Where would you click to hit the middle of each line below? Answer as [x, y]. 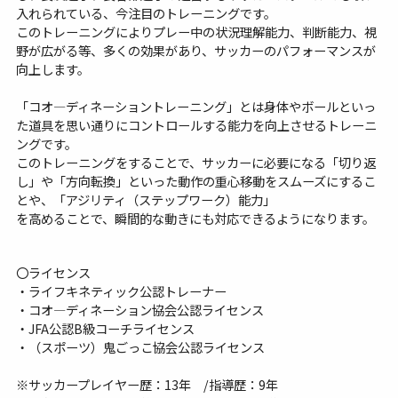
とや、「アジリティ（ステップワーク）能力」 [145, 200]
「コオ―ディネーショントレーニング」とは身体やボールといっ [195, 107]
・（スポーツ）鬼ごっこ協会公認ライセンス [140, 346]
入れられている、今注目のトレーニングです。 [146, 13]
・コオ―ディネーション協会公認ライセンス [139, 309]
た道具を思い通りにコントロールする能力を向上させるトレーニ [196, 125]
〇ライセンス [53, 272]
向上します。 [52, 69]
